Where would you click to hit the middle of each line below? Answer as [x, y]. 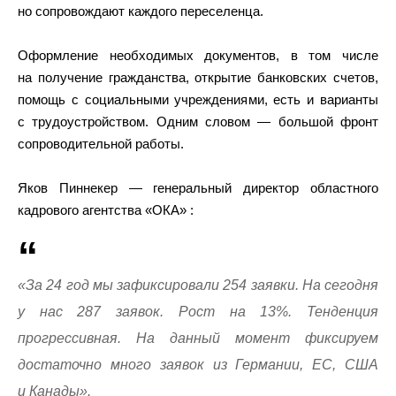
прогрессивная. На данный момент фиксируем [198, 338]
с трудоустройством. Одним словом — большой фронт [198, 121]
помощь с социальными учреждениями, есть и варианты [198, 99]
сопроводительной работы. [101, 143]
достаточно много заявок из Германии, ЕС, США [198, 364]
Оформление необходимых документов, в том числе [198, 55]
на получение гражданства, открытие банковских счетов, [198, 77]
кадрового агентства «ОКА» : [106, 209]
